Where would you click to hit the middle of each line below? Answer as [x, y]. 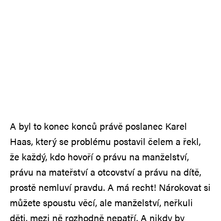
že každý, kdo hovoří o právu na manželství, [99, 156]
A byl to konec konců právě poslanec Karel [98, 126]
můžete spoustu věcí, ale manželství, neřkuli [101, 202]
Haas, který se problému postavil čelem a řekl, [105, 141]
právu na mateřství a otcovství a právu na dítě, [106, 172]
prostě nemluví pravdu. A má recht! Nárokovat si [110, 187]
